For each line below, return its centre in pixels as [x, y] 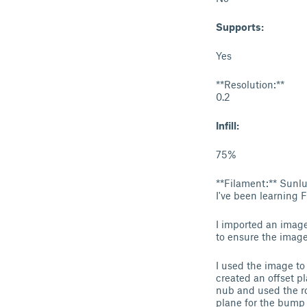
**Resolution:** [250, 84]
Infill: [228, 125]
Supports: [240, 27]
